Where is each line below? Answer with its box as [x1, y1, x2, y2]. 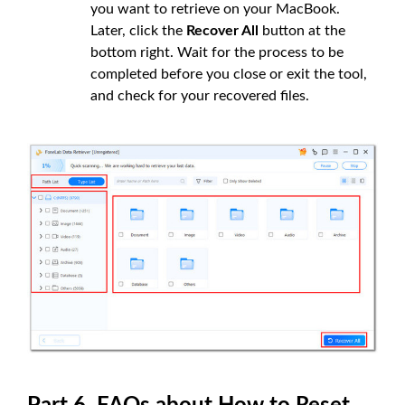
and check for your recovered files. [90, 89, 309, 104]
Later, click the [90, 24, 186, 39]
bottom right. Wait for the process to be [90, 45, 344, 61]
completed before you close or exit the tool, [90, 67, 367, 82]
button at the [259, 24, 345, 39]
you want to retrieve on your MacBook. [90, 2, 340, 17]
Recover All [186, 24, 259, 39]
